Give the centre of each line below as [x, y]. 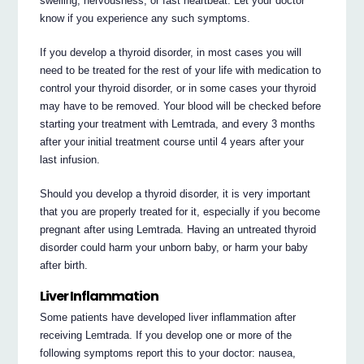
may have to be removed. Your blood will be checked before [181, 106]
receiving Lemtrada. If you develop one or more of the [166, 336]
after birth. [64, 265]
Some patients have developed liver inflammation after [168, 318]
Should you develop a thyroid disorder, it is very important [175, 193]
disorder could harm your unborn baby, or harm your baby [174, 247]
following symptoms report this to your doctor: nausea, [168, 353]
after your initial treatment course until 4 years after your [172, 141]
